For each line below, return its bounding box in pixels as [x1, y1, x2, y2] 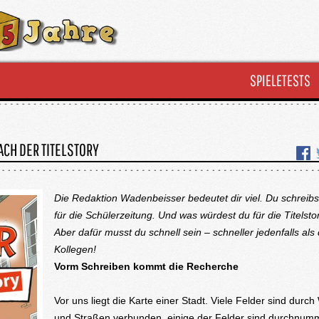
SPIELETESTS [250, 71, 310, 89]
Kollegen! [53, 244, 96, 255]
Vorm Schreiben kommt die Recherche [53, 261, 239, 272]
